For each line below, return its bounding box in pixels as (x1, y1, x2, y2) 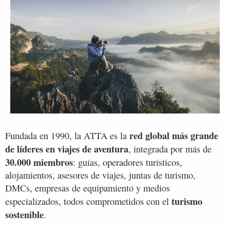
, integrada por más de (128, 142, 212, 155)
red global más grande (129, 128, 218, 142)
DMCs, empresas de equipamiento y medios (5, 181, 170, 194)
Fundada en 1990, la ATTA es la (5, 129, 129, 142)
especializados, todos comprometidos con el (5, 195, 171, 207)
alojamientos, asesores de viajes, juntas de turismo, (5, 168, 196, 181)
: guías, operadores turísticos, (73, 156, 182, 168)
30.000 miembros (5, 155, 73, 169)
